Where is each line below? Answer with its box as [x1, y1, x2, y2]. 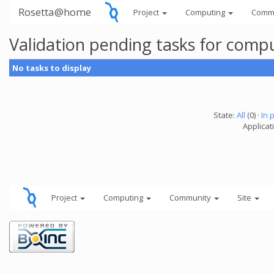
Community [169, 192, 213, 203]
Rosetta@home [18, 5, 91, 19]
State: [213, 109, 237, 120]
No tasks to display [12, 62, 91, 73]
